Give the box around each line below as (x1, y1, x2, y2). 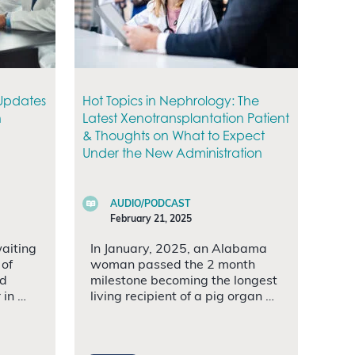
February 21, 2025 (110, 214, 192, 224)
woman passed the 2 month (90, 258, 255, 272)
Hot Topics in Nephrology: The (82, 92, 259, 109)
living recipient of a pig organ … (90, 290, 274, 303)
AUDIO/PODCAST (110, 199, 190, 209)
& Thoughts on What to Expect (82, 127, 265, 143)
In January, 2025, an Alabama (90, 242, 267, 256)
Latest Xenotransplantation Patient (82, 109, 289, 126)
